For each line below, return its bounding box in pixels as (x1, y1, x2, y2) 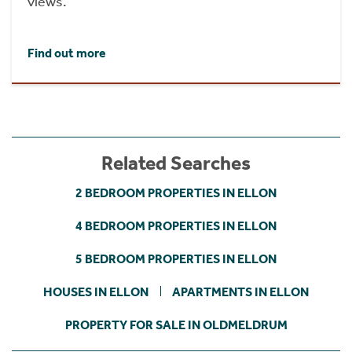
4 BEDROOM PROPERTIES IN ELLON (75, 218, 277, 233)
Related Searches (101, 151, 251, 175)
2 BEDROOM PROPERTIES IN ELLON (75, 185, 277, 200)
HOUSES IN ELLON (43, 284, 148, 299)
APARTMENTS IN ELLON (172, 284, 309, 299)
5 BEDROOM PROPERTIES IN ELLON (75, 251, 277, 266)
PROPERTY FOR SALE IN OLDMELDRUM (64, 317, 288, 332)
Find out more (27, 45, 106, 60)
